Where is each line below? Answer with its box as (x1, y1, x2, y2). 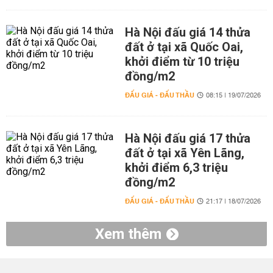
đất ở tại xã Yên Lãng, (124, 146, 244, 160)
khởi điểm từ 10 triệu (124, 54, 239, 69)
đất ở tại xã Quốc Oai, (124, 40, 243, 54)
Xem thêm (94, 225, 161, 243)
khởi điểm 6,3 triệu (124, 160, 228, 175)
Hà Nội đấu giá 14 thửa (124, 25, 250, 40)
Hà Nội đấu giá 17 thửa (124, 131, 250, 146)
